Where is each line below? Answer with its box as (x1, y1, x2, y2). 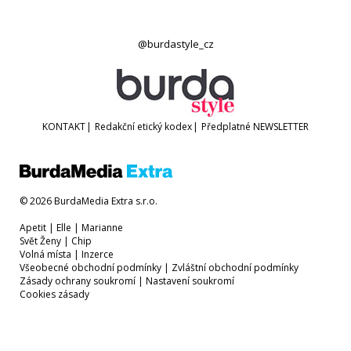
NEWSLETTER (253, 120, 309, 134)
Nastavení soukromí (146, 274, 234, 288)
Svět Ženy (20, 234, 61, 248)
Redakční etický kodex (95, 120, 192, 134)
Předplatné (201, 120, 251, 134)
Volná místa (20, 248, 71, 262)
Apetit (20, 221, 46, 235)
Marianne (81, 221, 123, 235)
